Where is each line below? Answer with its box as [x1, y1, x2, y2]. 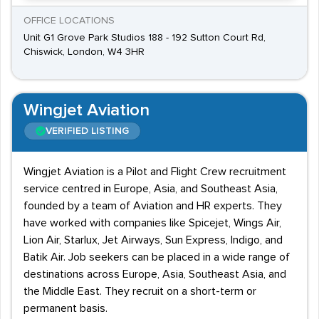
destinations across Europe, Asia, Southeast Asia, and [23, 268, 286, 280]
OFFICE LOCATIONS [23, 16, 115, 26]
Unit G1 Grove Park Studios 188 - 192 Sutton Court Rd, [23, 33, 266, 43]
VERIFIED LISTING [46, 126, 129, 136]
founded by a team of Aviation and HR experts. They [23, 200, 282, 211]
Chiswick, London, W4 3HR [23, 47, 145, 57]
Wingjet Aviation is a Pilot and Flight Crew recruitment [23, 166, 286, 177]
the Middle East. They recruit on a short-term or [23, 286, 256, 297]
